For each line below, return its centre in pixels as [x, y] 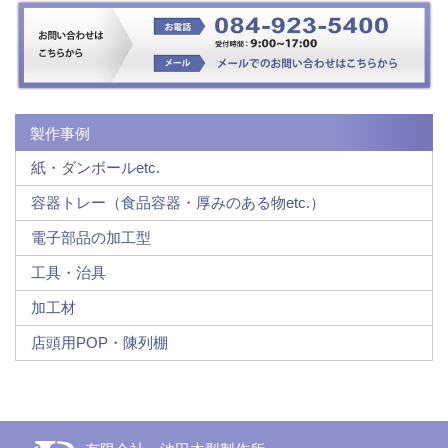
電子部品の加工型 [91, 237]
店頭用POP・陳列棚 [99, 342]
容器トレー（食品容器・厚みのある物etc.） [178, 202]
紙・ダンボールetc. [95, 167]
